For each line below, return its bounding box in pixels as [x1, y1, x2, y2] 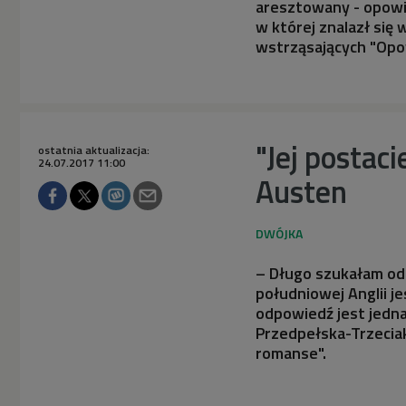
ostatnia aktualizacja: [38, 140, 150, 159]
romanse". [256, 340, 326, 365]
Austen [256, 167, 347, 215]
